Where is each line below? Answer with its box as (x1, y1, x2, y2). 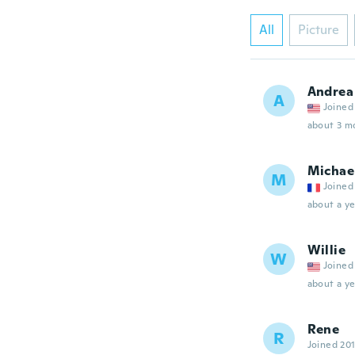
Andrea (307, 83, 353, 100)
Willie (307, 242, 345, 258)
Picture (297, 21, 339, 38)
